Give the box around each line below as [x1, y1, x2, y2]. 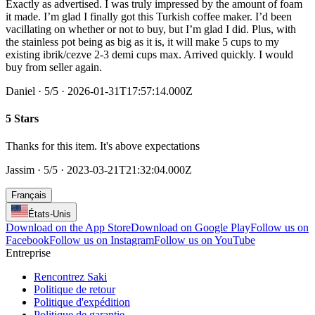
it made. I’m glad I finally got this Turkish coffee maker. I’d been [6, 10, 292, 22]
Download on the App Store [6, 221, 131, 234]
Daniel [6, 84, 35, 97]
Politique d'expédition [34, 296, 130, 309]
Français [11, 190, 46, 201]
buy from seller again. [6, 60, 102, 73]
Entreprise [6, 247, 51, 259]
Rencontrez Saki [34, 271, 107, 283]
